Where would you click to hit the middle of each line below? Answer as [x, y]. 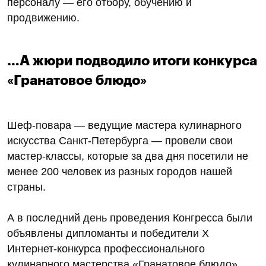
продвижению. [43, 18]
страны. [26, 187]
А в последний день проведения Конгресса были [130, 218]
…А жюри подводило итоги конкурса [132, 61]
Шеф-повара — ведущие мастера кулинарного [124, 125]
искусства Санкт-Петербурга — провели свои [120, 140]
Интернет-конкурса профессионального [106, 248]
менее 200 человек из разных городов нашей [120, 171]
